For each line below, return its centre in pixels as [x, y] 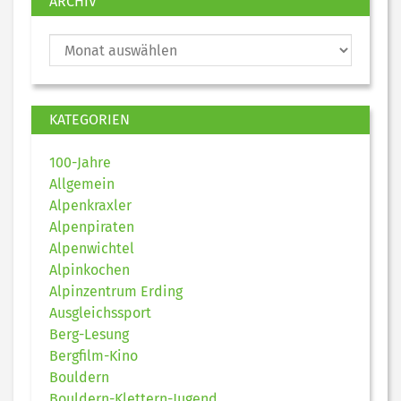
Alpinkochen [90, 270]
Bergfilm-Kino [94, 356]
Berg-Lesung [89, 335]
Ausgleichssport [100, 313]
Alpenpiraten [92, 227]
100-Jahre [80, 163]
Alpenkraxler [90, 206]
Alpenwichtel [92, 249]
